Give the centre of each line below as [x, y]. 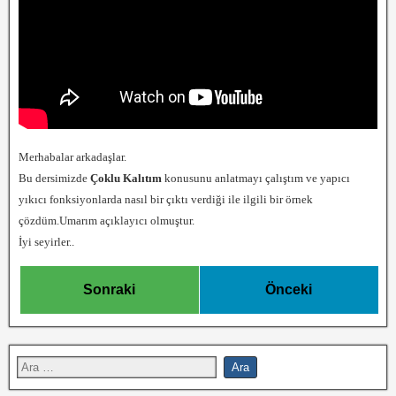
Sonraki [110, 289]
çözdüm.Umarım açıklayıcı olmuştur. [107, 221]
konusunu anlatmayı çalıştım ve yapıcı [256, 178]
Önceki [289, 289]
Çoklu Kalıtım [126, 178]
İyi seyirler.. [46, 242]
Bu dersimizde [54, 178]
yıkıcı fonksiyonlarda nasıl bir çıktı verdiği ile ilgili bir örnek [166, 199]
